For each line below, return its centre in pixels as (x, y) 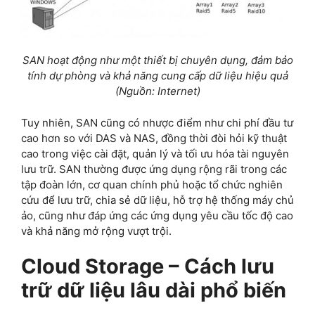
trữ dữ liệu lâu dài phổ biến (154, 290)
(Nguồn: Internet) (157, 91)
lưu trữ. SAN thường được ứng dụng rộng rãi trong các (154, 169)
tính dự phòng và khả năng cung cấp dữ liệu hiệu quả (157, 76)
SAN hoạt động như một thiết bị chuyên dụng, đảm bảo (157, 60)
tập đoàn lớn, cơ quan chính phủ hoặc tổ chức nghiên (152, 184)
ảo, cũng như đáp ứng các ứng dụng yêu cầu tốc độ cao (157, 215)
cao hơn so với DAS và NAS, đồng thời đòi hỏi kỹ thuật (154, 138)
